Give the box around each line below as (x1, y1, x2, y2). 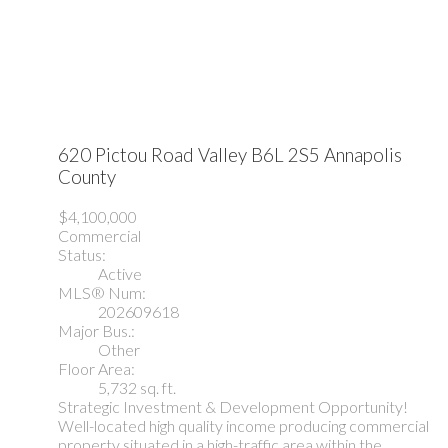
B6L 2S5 (251, 144, 320, 167)
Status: (58, 244, 106, 264)
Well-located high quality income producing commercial (58, 415, 429, 435)
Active (98, 263, 142, 283)
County (58, 166, 116, 189)
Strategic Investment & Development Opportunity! (58, 396, 408, 416)
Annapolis (324, 144, 402, 167)
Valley (198, 144, 251, 167)
